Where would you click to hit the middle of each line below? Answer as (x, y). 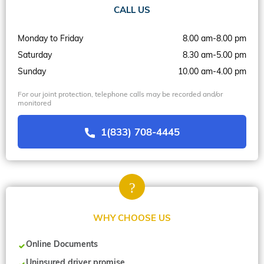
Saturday (35, 55)
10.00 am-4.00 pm (212, 71)
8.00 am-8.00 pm (214, 38)
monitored (34, 103)
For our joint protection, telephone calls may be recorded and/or (120, 94)
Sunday (32, 71)
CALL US (132, 10)
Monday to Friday (50, 38)
